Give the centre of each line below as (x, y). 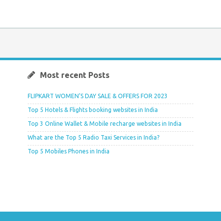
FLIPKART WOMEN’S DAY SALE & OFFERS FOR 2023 (98, 96)
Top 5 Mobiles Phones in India (69, 151)
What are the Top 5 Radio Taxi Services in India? (93, 137)
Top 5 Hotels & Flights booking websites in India (93, 110)
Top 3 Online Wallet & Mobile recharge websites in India (105, 123)
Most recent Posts (75, 75)
